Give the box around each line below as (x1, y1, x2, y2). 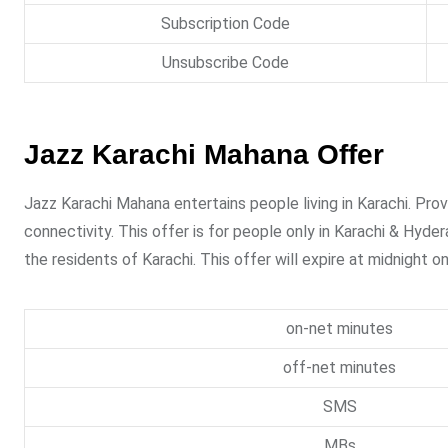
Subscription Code (161, 14, 290, 34)
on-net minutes (286, 319, 393, 339)
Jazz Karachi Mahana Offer (24, 138, 384, 171)
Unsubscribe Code (162, 53, 289, 73)
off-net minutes (283, 358, 396, 378)
